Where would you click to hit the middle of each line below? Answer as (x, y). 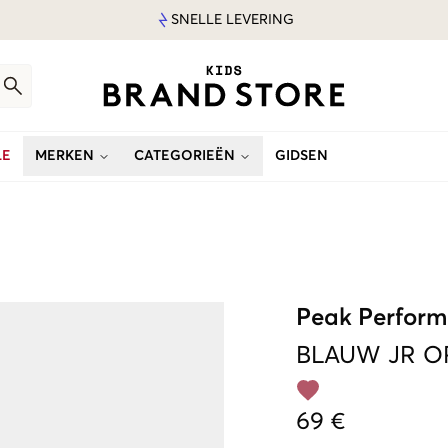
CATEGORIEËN (184, 156)
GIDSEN (301, 156)
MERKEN (64, 156)
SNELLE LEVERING (232, 20)
